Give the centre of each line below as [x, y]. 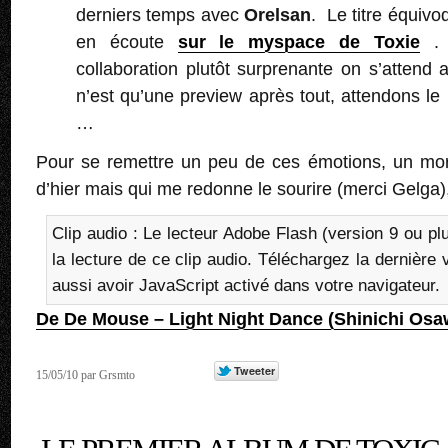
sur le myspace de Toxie [298, 41]
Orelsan [278, 14]
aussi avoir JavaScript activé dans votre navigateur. [246, 285]
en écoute [127, 41]
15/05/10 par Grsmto [85, 374]
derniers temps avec [160, 14]
